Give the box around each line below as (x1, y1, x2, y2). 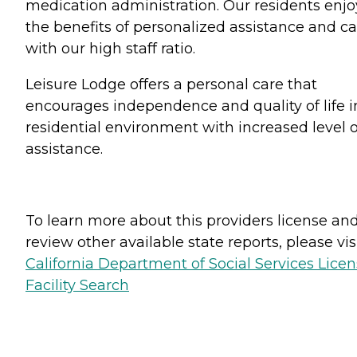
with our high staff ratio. (25, 40, 195, 57)
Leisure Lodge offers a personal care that (25, 76, 317, 93)
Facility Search (25, 277, 129, 294)
